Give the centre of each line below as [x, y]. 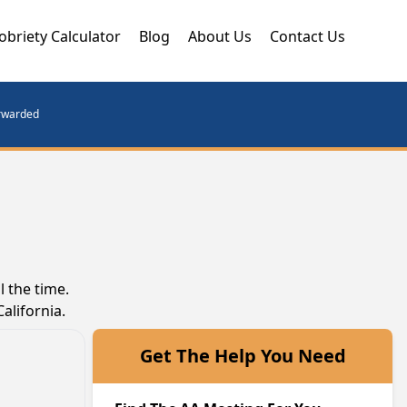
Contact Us [308, 36]
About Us [220, 36]
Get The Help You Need [243, 356]
